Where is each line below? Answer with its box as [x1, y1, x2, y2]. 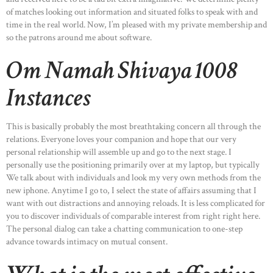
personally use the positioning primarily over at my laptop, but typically [6, 158, 260, 171]
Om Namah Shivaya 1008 [6, 54, 238, 88]
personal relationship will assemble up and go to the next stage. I [6, 146, 232, 158]
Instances [6, 82, 90, 115]
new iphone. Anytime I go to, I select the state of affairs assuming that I [6, 184, 257, 196]
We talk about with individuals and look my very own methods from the [6, 171, 261, 183]
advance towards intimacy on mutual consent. [6, 235, 168, 247]
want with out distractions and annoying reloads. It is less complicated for [6, 197, 265, 209]
